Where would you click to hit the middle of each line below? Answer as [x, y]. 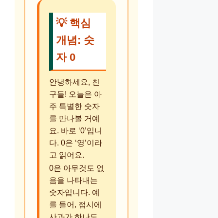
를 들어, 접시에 [75, 204]
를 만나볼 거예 [74, 118]
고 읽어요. [67, 155]
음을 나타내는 [73, 180]
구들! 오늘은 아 [75, 94]
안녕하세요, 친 [74, 82]
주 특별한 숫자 [74, 106]
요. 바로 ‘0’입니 [76, 130]
